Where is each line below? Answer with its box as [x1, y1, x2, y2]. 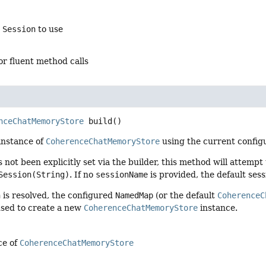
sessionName [96, 169, 148, 179]
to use [36, 24, 64, 34]
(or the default [153, 191, 218, 201]
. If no [69, 169, 96, 179]
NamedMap [115, 191, 154, 201]
